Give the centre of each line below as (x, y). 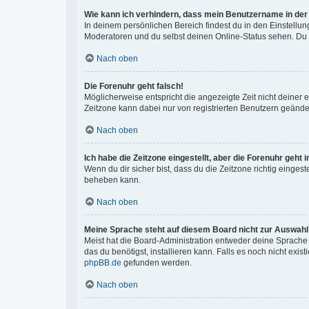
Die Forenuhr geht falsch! (134, 86)
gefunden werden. (157, 263)
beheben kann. (112, 180)
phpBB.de (103, 263)
